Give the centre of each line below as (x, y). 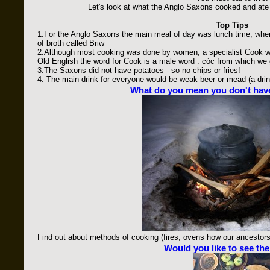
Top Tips (232, 25)
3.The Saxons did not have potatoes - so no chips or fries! (139, 70)
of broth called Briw (71, 43)
